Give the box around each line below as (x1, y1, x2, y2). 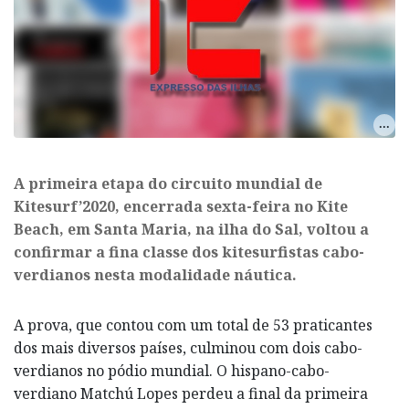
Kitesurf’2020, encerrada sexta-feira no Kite (14, 195, 348, 216)
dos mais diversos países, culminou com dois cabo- (14, 337, 362, 358)
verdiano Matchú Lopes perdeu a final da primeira (14, 383, 368, 404)
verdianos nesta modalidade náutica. (14, 264, 297, 285)
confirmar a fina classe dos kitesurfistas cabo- (14, 241, 364, 262)
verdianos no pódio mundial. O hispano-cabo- (14, 360, 330, 381)
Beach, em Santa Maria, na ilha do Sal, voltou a (14, 218, 369, 239)
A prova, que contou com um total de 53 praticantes (14, 314, 372, 335)
